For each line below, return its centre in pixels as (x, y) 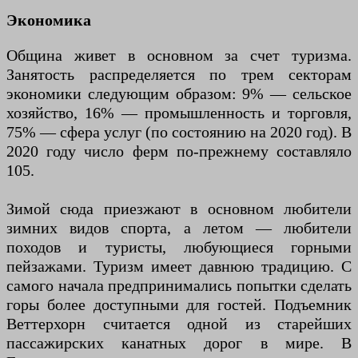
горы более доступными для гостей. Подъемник (179, 305)
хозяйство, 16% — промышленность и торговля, (179, 113)
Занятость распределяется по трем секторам (179, 75)
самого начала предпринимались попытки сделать (179, 286)
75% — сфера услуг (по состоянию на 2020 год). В (179, 132)
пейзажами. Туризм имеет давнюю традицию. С (179, 267)
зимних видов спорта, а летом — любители (179, 228)
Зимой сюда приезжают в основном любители (179, 209)
